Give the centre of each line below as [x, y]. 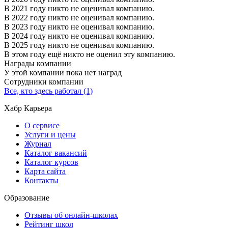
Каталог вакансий [56, 153]
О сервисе [42, 125]
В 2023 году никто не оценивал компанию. [79, 26]
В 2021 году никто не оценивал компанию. [79, 8]
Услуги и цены [50, 134]
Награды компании [38, 63]
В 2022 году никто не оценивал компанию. [79, 17]
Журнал [38, 144]
